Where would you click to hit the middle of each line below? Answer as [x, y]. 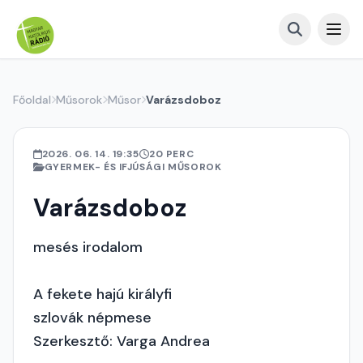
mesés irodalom [88, 247]
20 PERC [171, 154]
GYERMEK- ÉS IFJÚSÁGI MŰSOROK [133, 167]
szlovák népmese [92, 318]
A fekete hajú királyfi [102, 294]
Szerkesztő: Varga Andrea [122, 341]
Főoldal [32, 100]
